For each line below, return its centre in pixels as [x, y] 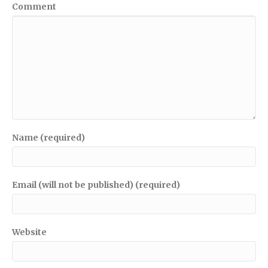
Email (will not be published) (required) [96, 185]
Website [29, 232]
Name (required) [48, 137]
